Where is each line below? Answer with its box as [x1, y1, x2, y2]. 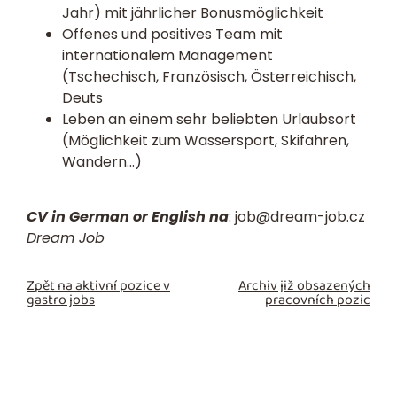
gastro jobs [27, 289, 95, 312]
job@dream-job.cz [235, 206, 365, 228]
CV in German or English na [27, 206, 229, 228]
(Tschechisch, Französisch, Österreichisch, [62, 66, 356, 87]
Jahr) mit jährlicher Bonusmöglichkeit [62, 2, 323, 23]
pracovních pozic [265, 289, 370, 312]
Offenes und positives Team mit [62, 23, 283, 44]
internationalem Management [62, 44, 273, 66]
